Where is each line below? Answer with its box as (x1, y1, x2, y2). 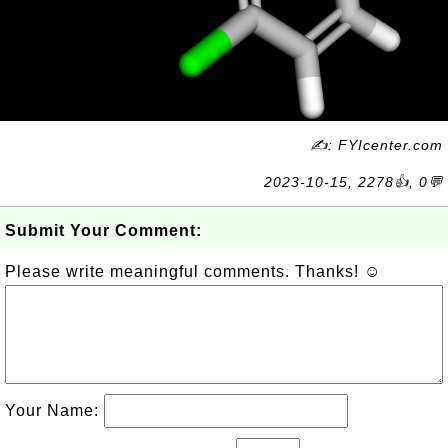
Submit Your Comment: (5, 222, 202, 239)
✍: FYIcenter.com (310, 137, 443, 153)
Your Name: (5, 402, 104, 419)
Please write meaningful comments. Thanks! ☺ (5, 263, 381, 280)
